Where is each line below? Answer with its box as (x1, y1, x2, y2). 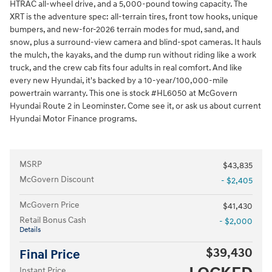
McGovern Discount (19, 174, 94, 185)
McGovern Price (19, 200, 80, 211)
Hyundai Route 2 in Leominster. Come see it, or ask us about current (10, 101, 261, 112)
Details (19, 225, 41, 235)
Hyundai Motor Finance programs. (10, 114, 137, 124)
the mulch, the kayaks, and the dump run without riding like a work (10, 50, 256, 61)
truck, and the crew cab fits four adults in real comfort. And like (10, 63, 242, 73)
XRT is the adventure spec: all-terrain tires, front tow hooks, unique (10, 12, 258, 22)
